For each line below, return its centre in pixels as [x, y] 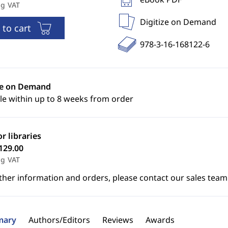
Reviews [118, 220]
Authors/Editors [59, 220]
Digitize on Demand [178, 22]
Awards [160, 220]
